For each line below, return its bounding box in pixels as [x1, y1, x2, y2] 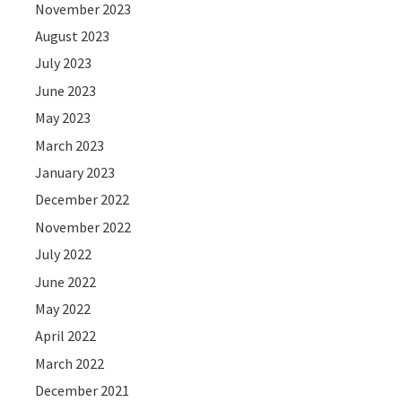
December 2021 [35, 381, 130, 400]
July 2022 [35, 245, 92, 264]
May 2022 [35, 300, 92, 318]
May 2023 [35, 109, 92, 127]
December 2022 [35, 190, 130, 209]
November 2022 [35, 217, 132, 236]
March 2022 [35, 354, 105, 372]
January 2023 [35, 163, 116, 182]
